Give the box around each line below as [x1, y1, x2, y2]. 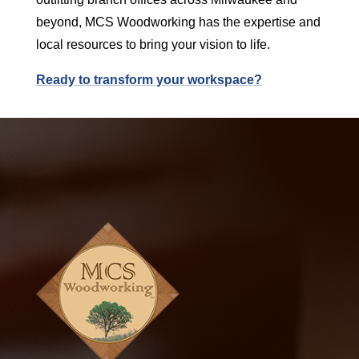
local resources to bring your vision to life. [35, 37, 270, 51]
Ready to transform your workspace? [35, 72, 262, 87]
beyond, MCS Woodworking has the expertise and [35, 14, 321, 29]
